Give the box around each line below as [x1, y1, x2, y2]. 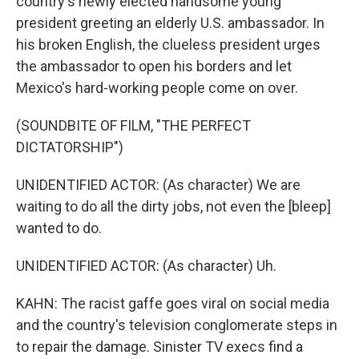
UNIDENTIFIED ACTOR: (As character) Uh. [16, 257, 276, 274]
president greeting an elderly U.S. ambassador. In [16, 14, 325, 31]
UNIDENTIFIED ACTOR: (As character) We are [16, 176, 301, 193]
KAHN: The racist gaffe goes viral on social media [16, 295, 329, 312]
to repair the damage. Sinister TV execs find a [16, 338, 303, 355]
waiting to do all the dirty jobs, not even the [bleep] [16, 198, 331, 215]
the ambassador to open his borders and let [16, 58, 292, 75]
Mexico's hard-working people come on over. [16, 79, 298, 96]
